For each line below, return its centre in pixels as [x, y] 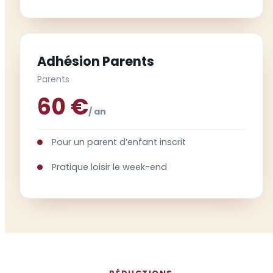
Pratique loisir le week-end [109, 167]
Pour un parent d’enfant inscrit [119, 142]
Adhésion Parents [95, 61]
